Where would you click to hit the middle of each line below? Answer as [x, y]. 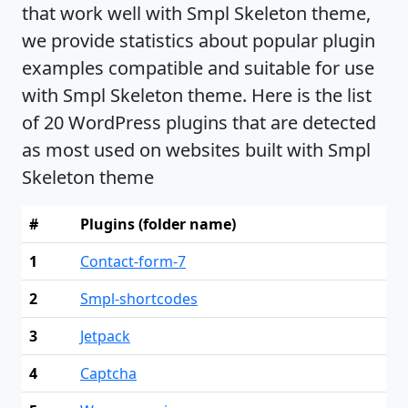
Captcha [108, 374]
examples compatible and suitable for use [198, 68]
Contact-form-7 [133, 262]
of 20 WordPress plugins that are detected [199, 123]
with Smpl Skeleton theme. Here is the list [197, 96]
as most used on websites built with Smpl [196, 150]
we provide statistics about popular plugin [199, 41]
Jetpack [105, 337]
